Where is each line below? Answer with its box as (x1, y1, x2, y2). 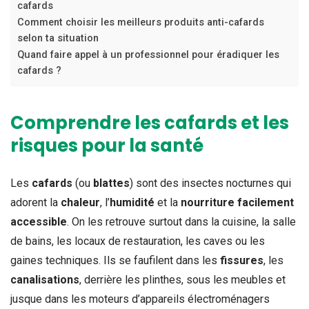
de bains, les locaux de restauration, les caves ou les (10, 234, 265, 248)
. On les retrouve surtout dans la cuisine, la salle (67, 215, 296, 228)
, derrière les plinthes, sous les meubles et (79, 272, 286, 286)
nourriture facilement (181, 195, 294, 209)
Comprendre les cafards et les (10, 110, 289, 135)
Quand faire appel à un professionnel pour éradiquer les (17, 48, 279, 61)
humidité (110, 195, 154, 209)
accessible (10, 215, 67, 228)
